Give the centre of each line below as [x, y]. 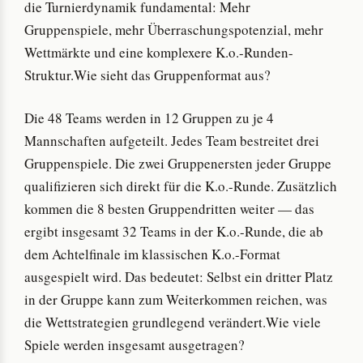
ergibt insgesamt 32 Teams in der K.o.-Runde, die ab [174, 232]
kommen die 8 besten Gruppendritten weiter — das [169, 209]
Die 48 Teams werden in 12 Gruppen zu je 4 [149, 118]
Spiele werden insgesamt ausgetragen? [135, 345]
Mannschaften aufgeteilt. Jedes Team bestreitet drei [172, 141]
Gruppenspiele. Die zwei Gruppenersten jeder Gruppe [178, 164]
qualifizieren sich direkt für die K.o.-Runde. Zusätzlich [181, 186]
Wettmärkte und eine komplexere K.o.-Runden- [159, 52]
